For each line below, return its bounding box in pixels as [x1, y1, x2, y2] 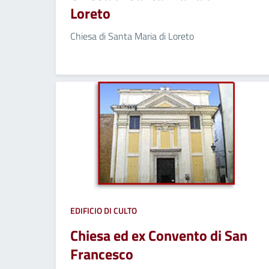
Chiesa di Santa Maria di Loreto [70, 28, 194, 43]
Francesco [70, 243, 133, 265]
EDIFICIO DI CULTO [70, 204, 137, 217]
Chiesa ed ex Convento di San [70, 224, 247, 246]
